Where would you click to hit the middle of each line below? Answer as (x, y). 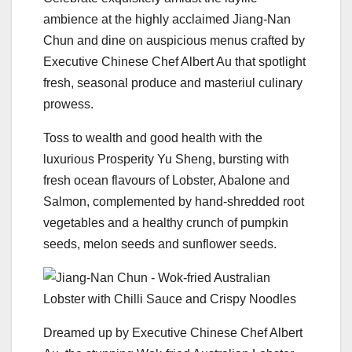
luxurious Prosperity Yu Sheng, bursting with (166, 159)
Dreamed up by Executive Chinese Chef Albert (173, 332)
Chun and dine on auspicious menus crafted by (174, 40)
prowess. (68, 104)
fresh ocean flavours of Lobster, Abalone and (167, 180)
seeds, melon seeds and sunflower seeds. (160, 244)
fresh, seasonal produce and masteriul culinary (173, 82)
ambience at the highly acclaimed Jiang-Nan (167, 19)
